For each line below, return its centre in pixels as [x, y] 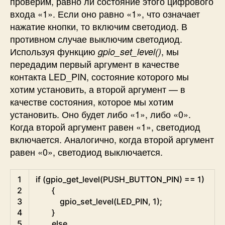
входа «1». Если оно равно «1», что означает [105, 13]
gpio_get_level [73, 180]
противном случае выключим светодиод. [96, 38]
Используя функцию [54, 51]
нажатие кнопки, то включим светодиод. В [99, 26]
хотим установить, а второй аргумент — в [98, 89]
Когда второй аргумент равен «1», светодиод [105, 126]
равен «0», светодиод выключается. [86, 151]
